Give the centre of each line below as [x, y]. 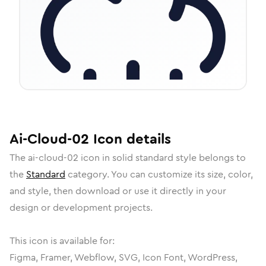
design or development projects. [81, 208]
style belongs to [210, 158]
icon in [95, 158]
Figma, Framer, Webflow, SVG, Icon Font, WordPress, [123, 257]
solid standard [143, 158]
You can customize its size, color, [182, 174]
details [147, 139]
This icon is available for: [62, 241]
